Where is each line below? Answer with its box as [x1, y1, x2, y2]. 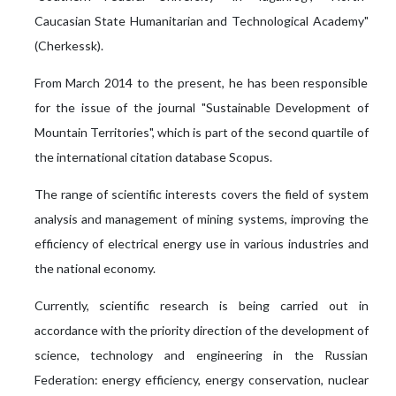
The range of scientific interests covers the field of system [34, 187, 369, 202]
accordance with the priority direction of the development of [34, 323, 369, 339]
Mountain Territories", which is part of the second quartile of [34, 125, 369, 141]
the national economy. [34, 261, 156, 277]
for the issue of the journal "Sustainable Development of [34, 100, 369, 116]
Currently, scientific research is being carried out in [34, 298, 369, 314]
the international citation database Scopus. [34, 149, 272, 165]
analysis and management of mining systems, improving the [34, 211, 369, 227]
